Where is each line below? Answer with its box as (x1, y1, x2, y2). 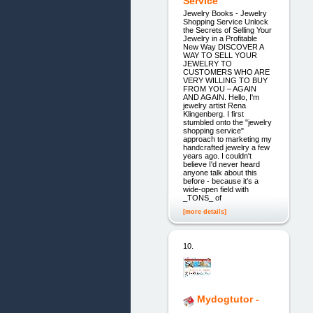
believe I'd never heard (182, 160, 260, 169)
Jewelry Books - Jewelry (182, 9, 267, 18)
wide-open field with (182, 185, 249, 194)
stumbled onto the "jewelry (182, 118, 272, 127)
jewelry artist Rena (182, 101, 246, 110)
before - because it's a (182, 177, 259, 186)
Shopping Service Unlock (182, 17, 268, 27)
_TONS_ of (182, 194, 221, 203)
